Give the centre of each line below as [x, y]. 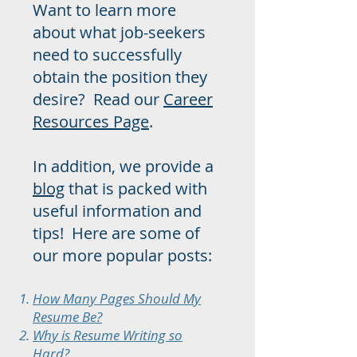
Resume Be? [67, 317]
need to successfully [107, 55]
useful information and [117, 211]
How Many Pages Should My [117, 298]
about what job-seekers [119, 32]
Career [188, 99]
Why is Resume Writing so [108, 335]
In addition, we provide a [123, 166]
